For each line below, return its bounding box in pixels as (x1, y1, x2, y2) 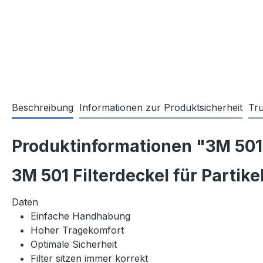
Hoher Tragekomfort (31, 224, 124, 237)
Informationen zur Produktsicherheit (79, 102, 242, 114)
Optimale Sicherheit (31, 238, 117, 251)
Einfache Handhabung (31, 210, 130, 222)
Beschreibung (12, 102, 73, 114)
